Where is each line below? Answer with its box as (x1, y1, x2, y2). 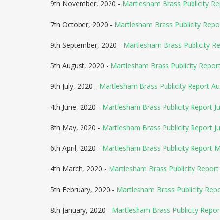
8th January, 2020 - (50, 205, 112, 215)
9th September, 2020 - (50, 40, 123, 50)
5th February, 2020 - (50, 185, 116, 194)
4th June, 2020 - (50, 102, 102, 111)
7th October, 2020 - (50, 20, 114, 29)
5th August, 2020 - (50, 61, 110, 70)
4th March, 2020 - (50, 164, 109, 173)
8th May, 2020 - (50, 123, 102, 132)
